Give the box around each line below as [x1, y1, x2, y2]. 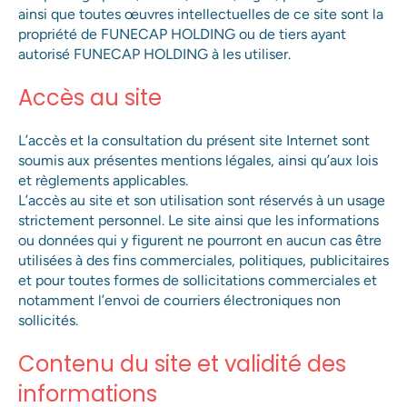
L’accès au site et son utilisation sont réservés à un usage [18, 192, 385, 210]
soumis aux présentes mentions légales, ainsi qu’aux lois [18, 152, 378, 170]
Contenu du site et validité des [18, 349, 346, 380]
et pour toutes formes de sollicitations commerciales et [18, 272, 377, 290]
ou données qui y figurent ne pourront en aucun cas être [18, 232, 382, 250]
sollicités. [18, 312, 78, 330]
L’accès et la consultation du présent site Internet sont [18, 132, 370, 150]
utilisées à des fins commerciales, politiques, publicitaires [18, 252, 389, 270]
